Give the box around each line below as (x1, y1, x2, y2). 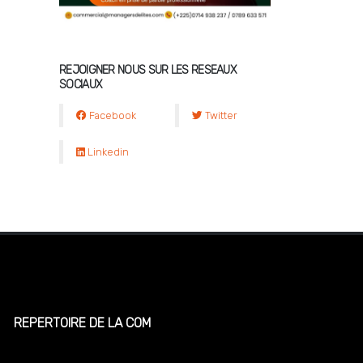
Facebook (87, 109, 136, 122)
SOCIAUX (59, 78, 103, 92)
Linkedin (85, 145, 129, 158)
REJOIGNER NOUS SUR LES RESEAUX (59, 63, 237, 77)
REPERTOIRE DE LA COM (14, 315, 152, 331)
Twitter (202, 109, 237, 122)
